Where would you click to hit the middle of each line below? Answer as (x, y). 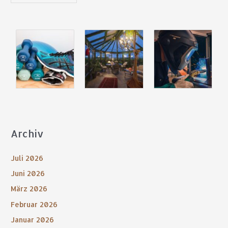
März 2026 (29, 189)
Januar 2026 (33, 220)
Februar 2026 (34, 204)
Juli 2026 (27, 158)
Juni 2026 (28, 173)
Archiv (27, 134)
